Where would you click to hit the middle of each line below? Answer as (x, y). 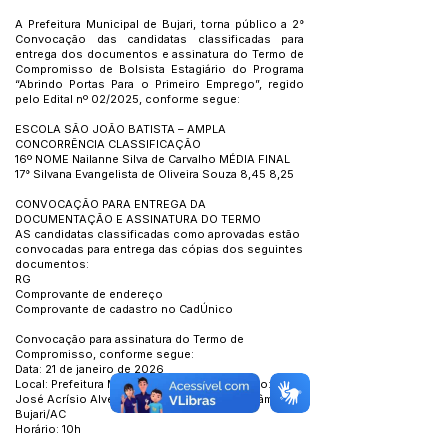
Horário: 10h (49, 429)
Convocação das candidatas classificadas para (159, 39)
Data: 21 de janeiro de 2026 (91, 369)
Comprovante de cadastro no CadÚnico (125, 309)
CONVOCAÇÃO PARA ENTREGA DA (110, 204)
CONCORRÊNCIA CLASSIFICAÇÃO (109, 144)
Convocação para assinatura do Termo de (129, 339)
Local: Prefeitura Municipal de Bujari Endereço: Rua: (156, 384)
